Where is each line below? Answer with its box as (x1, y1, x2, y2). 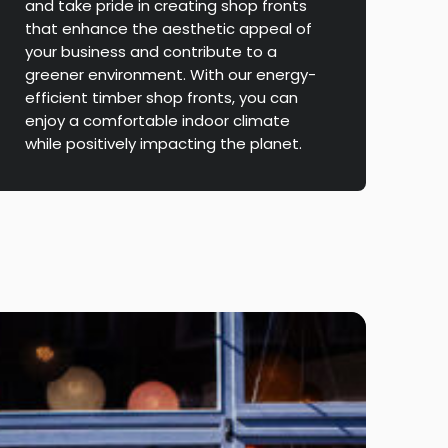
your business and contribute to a (24, 40, 277, 62)
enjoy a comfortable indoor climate (24, 109, 290, 131)
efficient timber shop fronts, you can (24, 86, 298, 108)
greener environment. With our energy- (24, 63, 316, 85)
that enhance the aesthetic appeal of (24, 17, 312, 39)
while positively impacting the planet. (24, 132, 302, 154)
